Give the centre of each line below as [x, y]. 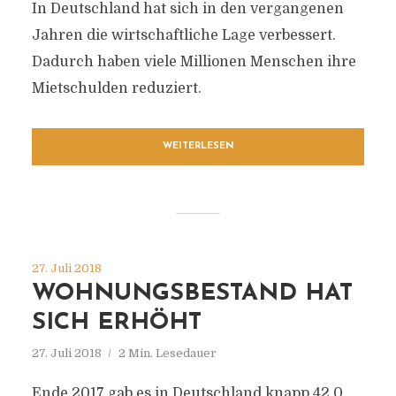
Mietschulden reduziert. [116, 88]
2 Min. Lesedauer [167, 353]
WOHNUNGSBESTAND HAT [192, 294]
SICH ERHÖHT [116, 323]
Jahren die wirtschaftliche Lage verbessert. [183, 35]
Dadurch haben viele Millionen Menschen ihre [194, 62]
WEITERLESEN [198, 146]
